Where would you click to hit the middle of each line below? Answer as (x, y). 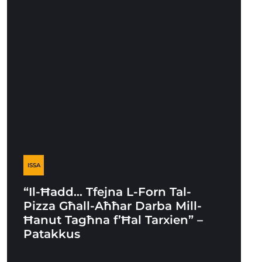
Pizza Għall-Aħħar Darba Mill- (113, 206)
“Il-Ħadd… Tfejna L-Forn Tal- (108, 192)
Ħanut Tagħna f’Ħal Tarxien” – (113, 220)
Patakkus (52, 234)
